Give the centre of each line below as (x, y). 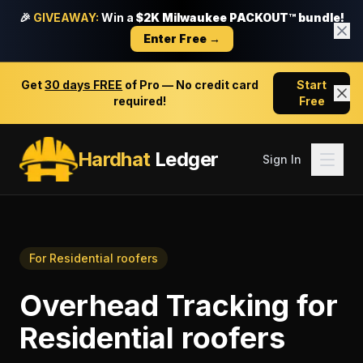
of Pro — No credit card (191, 85)
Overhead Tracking (154, 305)
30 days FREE (84, 85)
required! (140, 101)
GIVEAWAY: (66, 17)
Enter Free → (181, 38)
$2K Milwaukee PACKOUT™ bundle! (240, 17)
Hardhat (114, 159)
